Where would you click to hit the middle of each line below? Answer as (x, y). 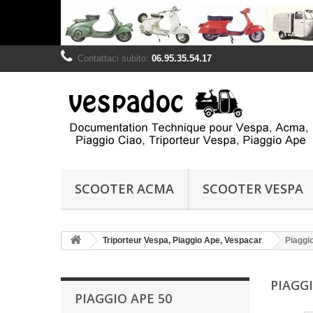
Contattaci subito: (115, 58)
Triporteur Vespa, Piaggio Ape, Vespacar (182, 240)
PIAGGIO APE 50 (123, 298)
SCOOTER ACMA (124, 188)
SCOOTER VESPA (253, 188)
